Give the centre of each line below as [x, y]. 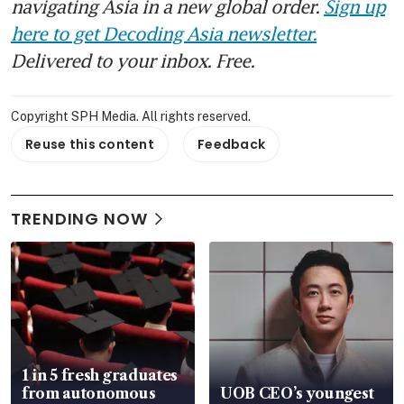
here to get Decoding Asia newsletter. [164, 34]
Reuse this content [90, 145]
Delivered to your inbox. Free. [133, 61]
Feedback [232, 145]
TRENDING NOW [79, 219]
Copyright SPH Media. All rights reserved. [131, 117]
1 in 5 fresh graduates [100, 376]
